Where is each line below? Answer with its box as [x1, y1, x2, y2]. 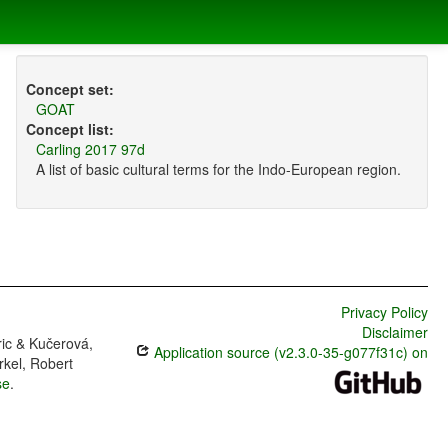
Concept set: [25, 79, 114, 100]
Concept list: [25, 119, 114, 140]
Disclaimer [361, 322, 428, 343]
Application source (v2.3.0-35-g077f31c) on [149, 342, 428, 363]
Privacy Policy [340, 302, 428, 323]
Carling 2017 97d [35, 139, 145, 160]
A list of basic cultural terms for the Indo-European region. [35, 159, 401, 180]
